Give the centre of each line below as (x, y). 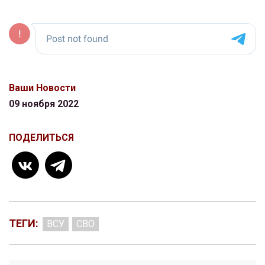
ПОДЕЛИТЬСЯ (41, 138)
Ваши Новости (42, 88)
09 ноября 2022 (44, 104)
